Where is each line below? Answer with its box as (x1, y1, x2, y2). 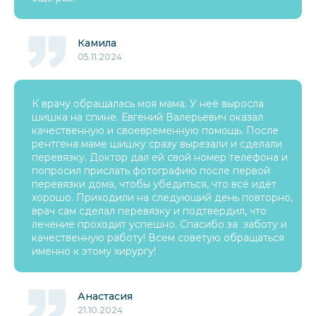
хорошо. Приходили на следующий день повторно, (32, 191, 293, 204)
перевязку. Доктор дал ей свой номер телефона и (32, 151, 288, 164)
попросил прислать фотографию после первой (32, 164, 270, 177)
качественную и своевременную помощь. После (32, 124, 279, 137)
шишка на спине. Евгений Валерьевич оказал (32, 111, 263, 123)
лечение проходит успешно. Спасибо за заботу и (32, 218, 287, 231)
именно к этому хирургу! (32, 245, 156, 257)
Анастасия (78, 290, 133, 303)
